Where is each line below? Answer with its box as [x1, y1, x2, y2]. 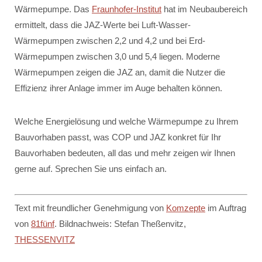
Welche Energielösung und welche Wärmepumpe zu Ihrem [15, 116, 239, 127]
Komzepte [166, 203, 205, 213]
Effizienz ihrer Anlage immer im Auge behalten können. [15, 83, 222, 94]
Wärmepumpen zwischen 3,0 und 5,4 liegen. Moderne [15, 51, 220, 62]
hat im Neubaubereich [161, 4, 247, 15]
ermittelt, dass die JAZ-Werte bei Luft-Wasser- [15, 20, 191, 30]
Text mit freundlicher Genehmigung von [15, 203, 166, 213]
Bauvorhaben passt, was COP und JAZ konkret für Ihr [15, 132, 221, 143]
